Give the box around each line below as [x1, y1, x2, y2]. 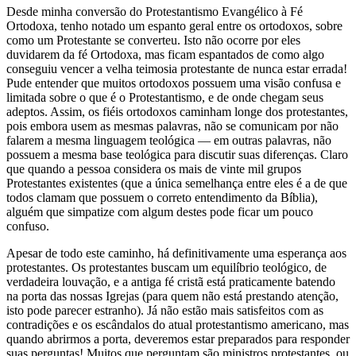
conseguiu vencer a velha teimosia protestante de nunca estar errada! [6, 61, 347, 75]
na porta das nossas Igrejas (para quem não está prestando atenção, [6, 288, 339, 303]
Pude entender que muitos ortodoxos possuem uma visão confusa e [6, 75, 341, 90]
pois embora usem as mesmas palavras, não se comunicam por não [6, 118, 339, 133]
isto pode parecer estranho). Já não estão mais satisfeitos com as [6, 303, 323, 317]
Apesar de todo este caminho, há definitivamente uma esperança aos [6, 246, 346, 260]
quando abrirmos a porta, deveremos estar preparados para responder [6, 331, 350, 346]
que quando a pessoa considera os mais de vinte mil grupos [6, 161, 301, 176]
